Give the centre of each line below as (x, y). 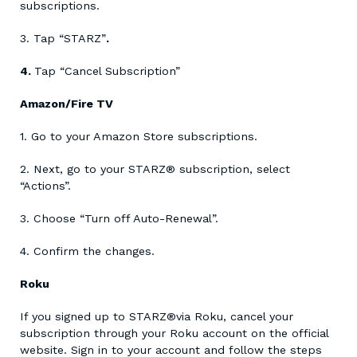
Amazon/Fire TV (68, 104)
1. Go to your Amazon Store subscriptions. (139, 137)
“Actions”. (45, 186)
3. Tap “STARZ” (63, 39)
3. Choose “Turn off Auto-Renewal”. (119, 219)
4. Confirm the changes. (87, 251)
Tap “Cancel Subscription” (107, 71)
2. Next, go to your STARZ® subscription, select (155, 169)
